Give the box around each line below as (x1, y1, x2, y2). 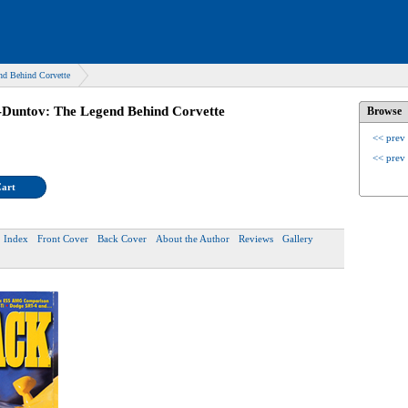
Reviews (239, 233, 273, 244)
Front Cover (37, 233, 88, 244)
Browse (367, 105, 402, 117)
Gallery (282, 233, 313, 244)
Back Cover (97, 233, 147, 244)
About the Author (156, 233, 229, 244)
